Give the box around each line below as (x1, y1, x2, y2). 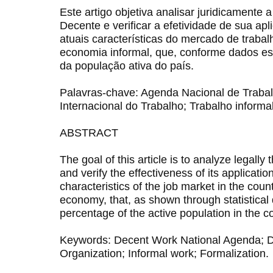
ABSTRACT (60, 126, 118, 139)
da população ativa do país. (60, 58, 194, 72)
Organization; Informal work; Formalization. (60, 246, 269, 260)
